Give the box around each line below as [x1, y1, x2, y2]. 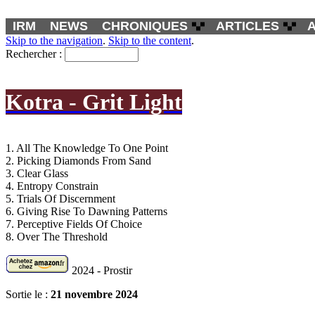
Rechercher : [6, 48, 62, 60]
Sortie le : [6, 288, 51, 300]
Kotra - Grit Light [6, 89, 182, 115]
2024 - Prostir [72, 264, 132, 276]
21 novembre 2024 [51, 288, 138, 300]
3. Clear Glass [6, 167, 68, 179]
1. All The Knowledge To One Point [6, 141, 168, 154]
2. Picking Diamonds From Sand [6, 154, 151, 167]
